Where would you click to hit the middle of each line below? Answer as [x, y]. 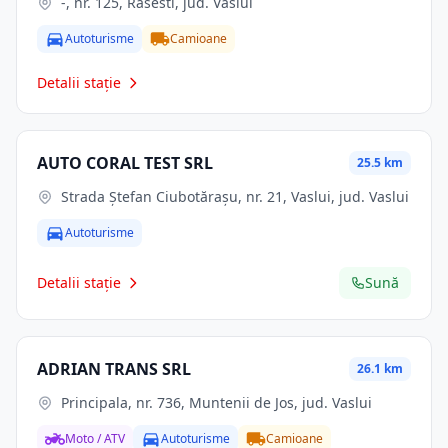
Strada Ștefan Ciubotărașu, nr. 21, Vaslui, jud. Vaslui [235, 196]
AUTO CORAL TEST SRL [125, 163]
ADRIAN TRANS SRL [114, 369]
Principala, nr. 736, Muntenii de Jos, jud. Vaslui [216, 402]
